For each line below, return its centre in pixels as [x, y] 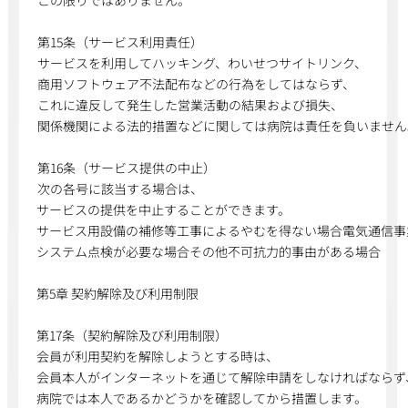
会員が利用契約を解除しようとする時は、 [158, 356]
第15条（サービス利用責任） [120, 42]
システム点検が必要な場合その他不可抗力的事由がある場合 [209, 251]
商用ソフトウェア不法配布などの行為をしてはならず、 [196, 84]
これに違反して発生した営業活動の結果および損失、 [190, 105]
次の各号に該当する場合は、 [120, 189]
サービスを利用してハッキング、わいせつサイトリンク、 [202, 63]
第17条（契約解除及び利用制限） [133, 335]
